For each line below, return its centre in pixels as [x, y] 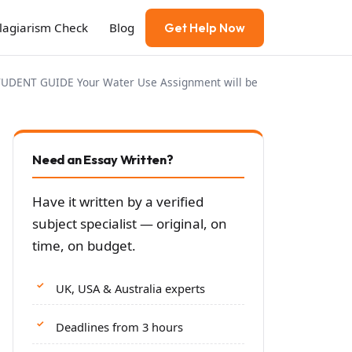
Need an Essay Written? [103, 159]
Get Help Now [205, 27]
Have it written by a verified [118, 202]
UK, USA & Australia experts [130, 288]
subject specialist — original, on [130, 224]
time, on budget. [84, 246]
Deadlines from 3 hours [119, 327]
